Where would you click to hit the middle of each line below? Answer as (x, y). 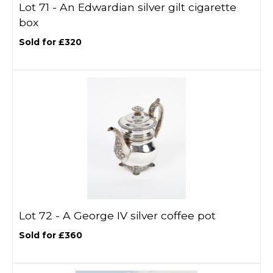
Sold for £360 (51, 235)
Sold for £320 (50, 42)
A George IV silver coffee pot (139, 215)
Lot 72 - (41, 215)
